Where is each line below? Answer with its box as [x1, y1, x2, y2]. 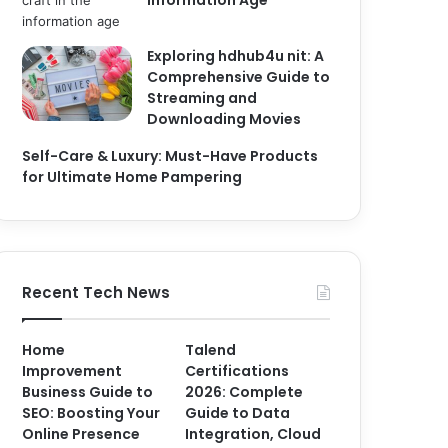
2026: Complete [185, 382, 304, 402]
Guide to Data [185, 403, 291, 423]
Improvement [22, 361, 123, 381]
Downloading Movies [147, 109, 302, 129]
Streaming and [147, 88, 258, 108]
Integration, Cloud [185, 424, 322, 444]
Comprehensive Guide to [147, 67, 331, 87]
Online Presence [22, 424, 141, 444]
